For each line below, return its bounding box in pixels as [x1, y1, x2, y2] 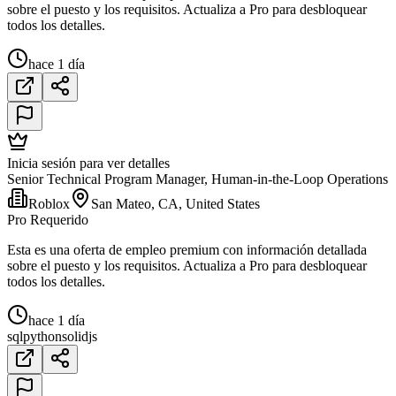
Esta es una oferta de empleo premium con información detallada [7, 241, 367, 257]
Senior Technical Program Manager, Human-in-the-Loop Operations [7, 171, 388, 187]
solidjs [62, 328, 97, 344]
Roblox [28, 195, 70, 211]
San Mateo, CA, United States [91, 195, 260, 211]
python [23, 328, 62, 344]
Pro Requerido [7, 211, 88, 227]
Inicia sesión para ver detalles [7, 155, 170, 171]
